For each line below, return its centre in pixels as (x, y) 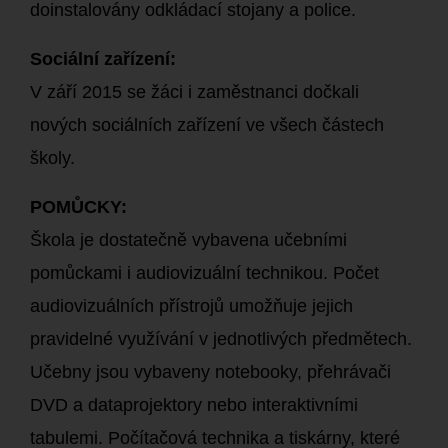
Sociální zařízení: (103, 59)
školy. (55, 158)
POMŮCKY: (78, 207)
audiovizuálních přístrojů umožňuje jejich (191, 306)
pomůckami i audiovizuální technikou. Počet (204, 273)
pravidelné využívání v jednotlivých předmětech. (221, 339)
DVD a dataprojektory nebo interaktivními (194, 405)
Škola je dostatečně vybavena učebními (188, 240)
